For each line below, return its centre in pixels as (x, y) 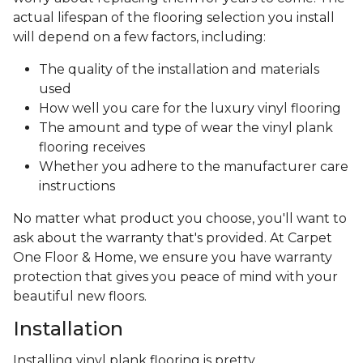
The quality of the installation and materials (179, 70)
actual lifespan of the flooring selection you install (174, 18)
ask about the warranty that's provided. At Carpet (173, 238)
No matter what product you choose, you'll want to (180, 219)
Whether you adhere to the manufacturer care (194, 167)
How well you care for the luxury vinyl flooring (190, 109)
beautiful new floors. (80, 297)
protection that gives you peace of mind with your (175, 277)
